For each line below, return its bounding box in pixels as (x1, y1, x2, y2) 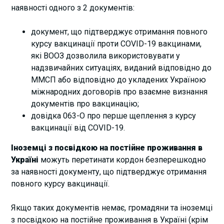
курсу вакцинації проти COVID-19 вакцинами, (31, 38, 202, 48)
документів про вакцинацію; (31, 98, 139, 108)
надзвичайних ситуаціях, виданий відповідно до (31, 62, 212, 72)
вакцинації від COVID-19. (31, 122, 125, 132)
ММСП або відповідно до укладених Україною (31, 74, 206, 84)
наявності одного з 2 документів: (11, 2, 135, 12)
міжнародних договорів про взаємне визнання (31, 86, 208, 96)
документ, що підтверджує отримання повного (31, 26, 208, 36)
